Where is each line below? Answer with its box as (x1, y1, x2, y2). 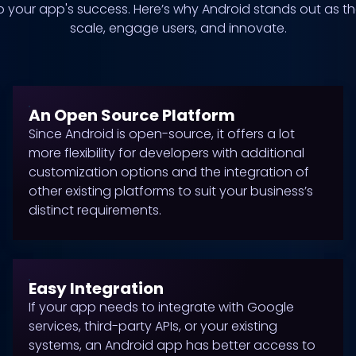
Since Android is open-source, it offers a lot (29, 125, 295, 143)
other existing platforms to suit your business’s (29, 182, 313, 200)
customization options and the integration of (29, 163, 309, 181)
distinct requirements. (29, 201, 161, 219)
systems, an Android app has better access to (29, 336, 315, 354)
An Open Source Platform (29, 104, 235, 126)
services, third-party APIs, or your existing (29, 317, 277, 335)
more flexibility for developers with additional (29, 144, 304, 162)
